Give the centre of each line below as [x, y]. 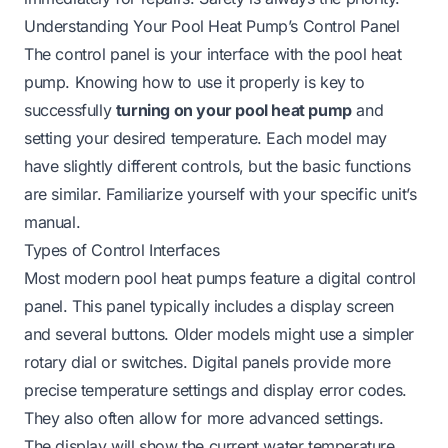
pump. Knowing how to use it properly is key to [194, 81]
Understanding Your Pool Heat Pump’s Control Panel [212, 25]
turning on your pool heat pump [233, 109]
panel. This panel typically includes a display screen [209, 305]
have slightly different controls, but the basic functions [217, 165]
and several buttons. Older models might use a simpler [219, 333]
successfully [70, 109]
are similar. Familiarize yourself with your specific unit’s [220, 193]
